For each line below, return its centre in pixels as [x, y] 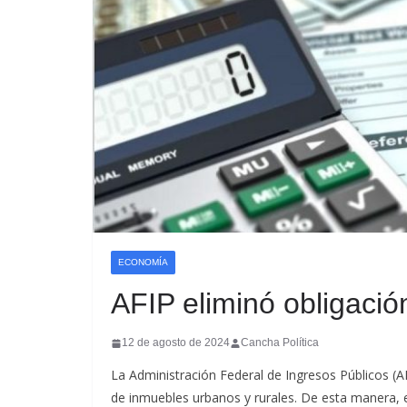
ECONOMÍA [143, 263]
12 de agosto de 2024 [176, 343]
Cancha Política [280, 343]
